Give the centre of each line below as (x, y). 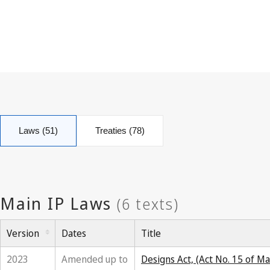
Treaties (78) (120, 130)
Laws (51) (38, 130)
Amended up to (95, 259)
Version (23, 233)
